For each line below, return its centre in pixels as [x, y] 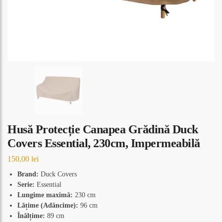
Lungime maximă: [45, 195]
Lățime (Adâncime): [48, 205]
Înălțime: [31, 216]
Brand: [28, 174]
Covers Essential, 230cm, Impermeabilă [104, 143]
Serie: [26, 184]
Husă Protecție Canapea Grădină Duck [103, 129]
